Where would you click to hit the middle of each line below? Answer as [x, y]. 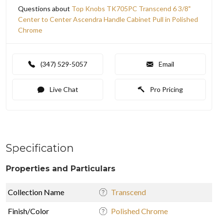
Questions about [45, 8]
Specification [40, 148]
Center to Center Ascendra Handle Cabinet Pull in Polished [108, 19]
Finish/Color [28, 211]
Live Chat [63, 89]
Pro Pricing [166, 89]
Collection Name [36, 192]
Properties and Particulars [61, 168]
